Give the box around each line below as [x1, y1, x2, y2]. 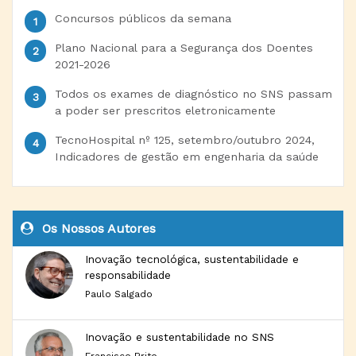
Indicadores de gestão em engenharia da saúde [54, 149, 319, 163]
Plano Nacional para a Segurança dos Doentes [54, 41, 313, 54]
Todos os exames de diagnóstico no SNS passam [54, 87, 332, 100]
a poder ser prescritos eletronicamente [54, 103, 276, 117]
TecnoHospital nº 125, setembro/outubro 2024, [54, 133, 315, 146]
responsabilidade [85, 268, 171, 281]
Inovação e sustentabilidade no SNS [85, 330, 274, 343]
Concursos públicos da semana [54, 11, 231, 25]
